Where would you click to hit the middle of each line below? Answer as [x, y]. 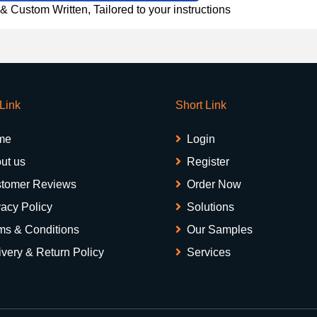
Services [209, 252]
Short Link [201, 105]
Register [208, 161]
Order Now [214, 184]
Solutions [211, 207]
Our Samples [220, 229]
